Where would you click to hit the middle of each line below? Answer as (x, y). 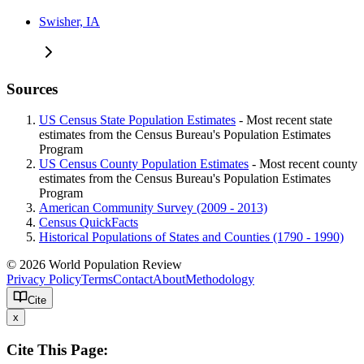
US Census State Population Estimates (137, 120)
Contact (133, 279)
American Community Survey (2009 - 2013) (153, 208)
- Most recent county (303, 164)
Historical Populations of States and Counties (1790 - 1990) (191, 237)
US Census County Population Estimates (144, 164)
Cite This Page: (57, 350)
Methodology (220, 279)
